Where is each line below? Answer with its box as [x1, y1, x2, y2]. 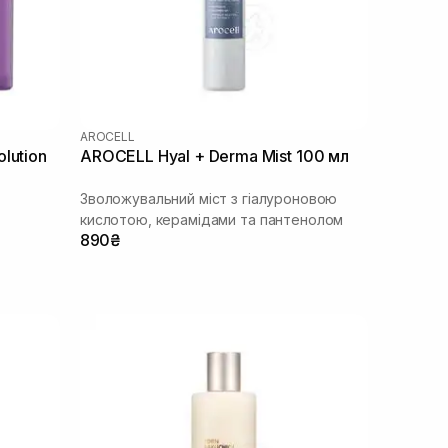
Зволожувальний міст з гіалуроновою [80, 189, 338, 207]
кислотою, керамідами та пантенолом [80, 210, 344, 228]
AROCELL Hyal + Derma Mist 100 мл [80, 145, 349, 166]
